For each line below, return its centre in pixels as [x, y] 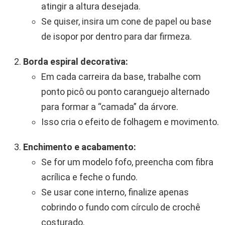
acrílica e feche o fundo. [89, 177]
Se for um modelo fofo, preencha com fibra [127, 162]
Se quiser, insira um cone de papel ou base [126, 22]
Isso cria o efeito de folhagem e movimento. [130, 122]
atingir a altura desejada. [91, 7]
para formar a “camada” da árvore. [110, 107]
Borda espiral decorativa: [76, 62]
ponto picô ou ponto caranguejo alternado [125, 92]
